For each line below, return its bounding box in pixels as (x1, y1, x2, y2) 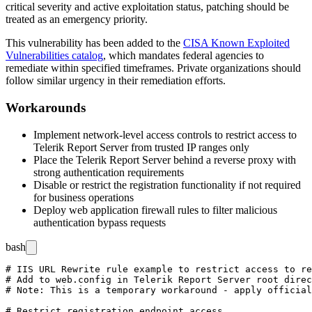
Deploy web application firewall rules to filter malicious (33, 203, 277, 216)
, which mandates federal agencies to (103, 49, 264, 62)
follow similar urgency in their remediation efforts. (6, 75, 226, 87)
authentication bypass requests (33, 216, 166, 228)
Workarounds (6, 100, 86, 116)
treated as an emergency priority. (6, 13, 148, 26)
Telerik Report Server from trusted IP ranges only (33, 141, 249, 153)
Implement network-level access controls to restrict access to (33, 128, 297, 141)
